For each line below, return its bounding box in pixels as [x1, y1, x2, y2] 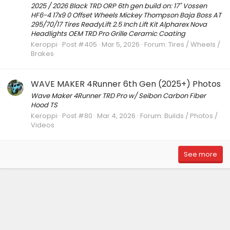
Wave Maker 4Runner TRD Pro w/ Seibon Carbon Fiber [31, 90, 206, 101]
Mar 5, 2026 [102, 40, 140, 50]
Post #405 [62, 40, 97, 50]
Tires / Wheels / [168, 40, 220, 50]
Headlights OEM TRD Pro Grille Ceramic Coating [31, 29, 185, 39]
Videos [31, 120, 54, 130]
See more [184, 149, 217, 160]
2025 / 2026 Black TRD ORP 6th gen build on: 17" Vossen [31, 1, 207, 11]
